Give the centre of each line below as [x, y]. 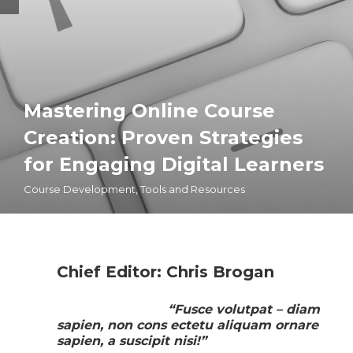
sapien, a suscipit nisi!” [132, 340]
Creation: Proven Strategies [163, 138]
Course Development [80, 190]
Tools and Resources [193, 190]
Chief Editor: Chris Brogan [165, 271]
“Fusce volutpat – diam [243, 309]
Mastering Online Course [149, 111]
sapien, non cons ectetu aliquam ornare [188, 325]
